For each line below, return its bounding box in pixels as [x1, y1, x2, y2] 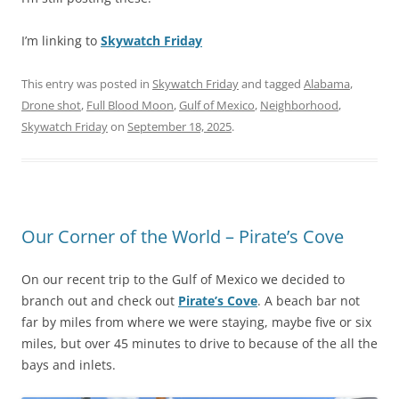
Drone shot [21, 97, 81, 114]
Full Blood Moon [86, 97, 174, 114]
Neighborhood [260, 97, 338, 114]
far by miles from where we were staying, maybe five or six [21, 313, 371, 331]
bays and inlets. [21, 356, 116, 374]
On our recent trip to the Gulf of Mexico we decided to [21, 271, 345, 289]
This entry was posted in [21, 76, 152, 93]
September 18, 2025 [127, 118, 232, 135]
